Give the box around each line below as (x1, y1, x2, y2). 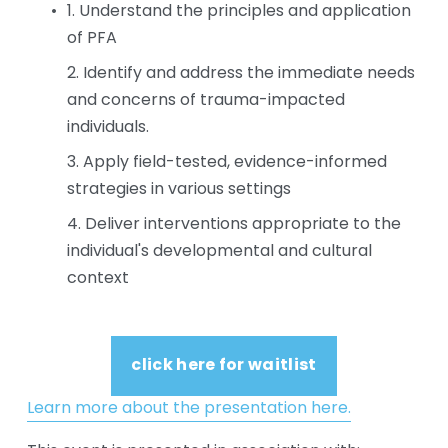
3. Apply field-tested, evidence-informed (66, 150, 387, 177)
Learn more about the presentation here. (26, 396, 351, 423)
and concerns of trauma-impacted (66, 88, 345, 115)
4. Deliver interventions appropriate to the (66, 212, 401, 239)
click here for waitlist (131, 352, 317, 381)
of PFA (66, 26, 117, 53)
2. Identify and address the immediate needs (66, 61, 415, 88)
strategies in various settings (66, 177, 291, 204)
